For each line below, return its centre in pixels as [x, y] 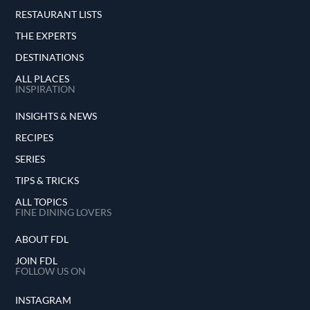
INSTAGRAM [43, 300]
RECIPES [34, 138]
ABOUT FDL [42, 239]
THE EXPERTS [46, 36]
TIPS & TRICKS [47, 181]
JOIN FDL [36, 261]
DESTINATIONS [49, 57]
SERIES [30, 159]
